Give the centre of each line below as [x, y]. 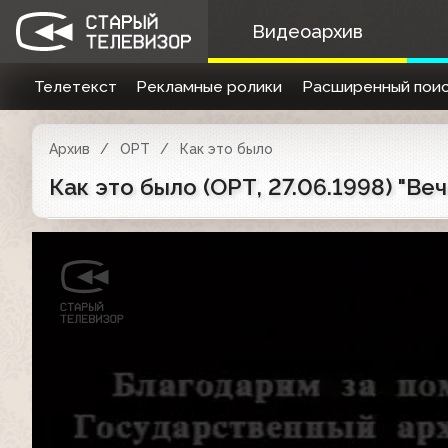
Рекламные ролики [209, 86]
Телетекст [75, 86]
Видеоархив [307, 31]
